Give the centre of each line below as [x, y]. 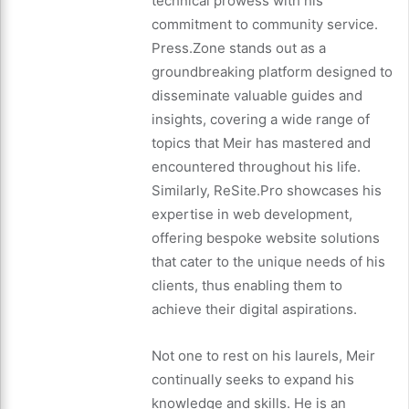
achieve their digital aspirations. [254, 309]
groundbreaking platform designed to [272, 72]
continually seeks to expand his [253, 380]
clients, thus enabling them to [247, 286]
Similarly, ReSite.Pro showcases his [267, 191]
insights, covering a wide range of [261, 120]
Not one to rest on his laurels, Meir [263, 356]
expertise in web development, [252, 215]
